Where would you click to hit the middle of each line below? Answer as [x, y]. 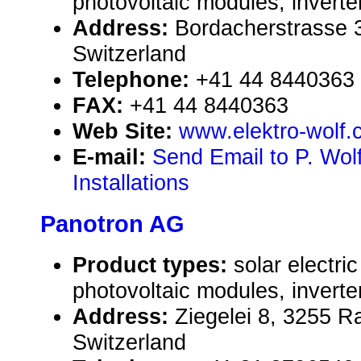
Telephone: [134, 80]
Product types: [153, 265]
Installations [131, 183]
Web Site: [126, 131]
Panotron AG [112, 224]
